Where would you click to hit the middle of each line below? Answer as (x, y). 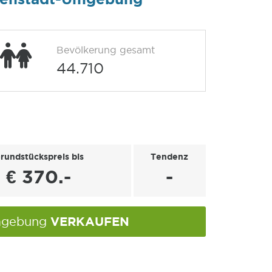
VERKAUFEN (90, 221)
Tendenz (169, 157)
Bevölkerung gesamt (106, 50)
